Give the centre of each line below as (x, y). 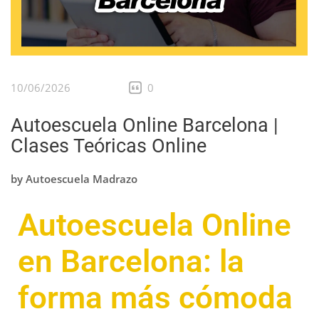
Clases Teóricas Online (109, 146)
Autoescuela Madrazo (82, 178)
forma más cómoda (155, 297)
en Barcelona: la (131, 261)
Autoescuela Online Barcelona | (145, 126)
